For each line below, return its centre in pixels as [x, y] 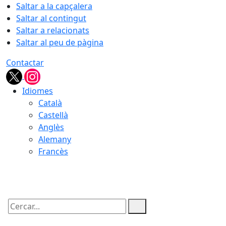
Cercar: [19, 215]
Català [50, 103]
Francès [53, 151]
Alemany [55, 139]
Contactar [25, 63]
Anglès [51, 127]
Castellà [53, 115]
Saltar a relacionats [53, 30]
